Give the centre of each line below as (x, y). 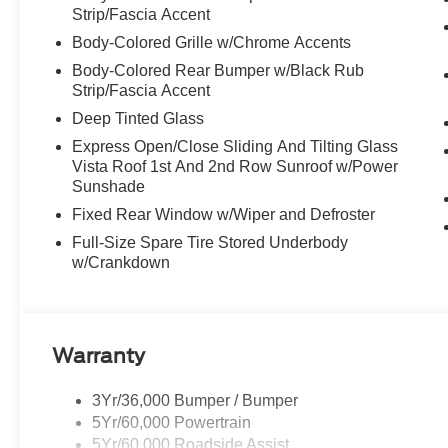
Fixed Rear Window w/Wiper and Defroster (224, 215)
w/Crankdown (121, 263)
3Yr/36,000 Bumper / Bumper (195, 401)
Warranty (99, 356)
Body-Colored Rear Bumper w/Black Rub (218, 71)
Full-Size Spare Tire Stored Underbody (210, 243)
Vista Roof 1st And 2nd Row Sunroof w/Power (235, 167)
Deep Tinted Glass (138, 119)
